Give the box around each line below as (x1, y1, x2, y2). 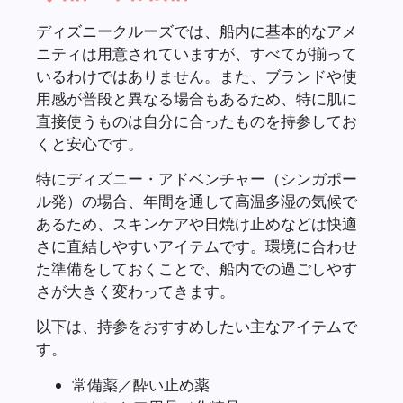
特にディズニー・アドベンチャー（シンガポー (36, 168, 357, 188)
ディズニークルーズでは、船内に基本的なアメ (36, 21, 357, 40)
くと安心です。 (36, 133, 143, 153)
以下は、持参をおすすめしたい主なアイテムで (36, 317, 357, 336)
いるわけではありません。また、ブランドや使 (36, 66, 357, 85)
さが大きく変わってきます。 (36, 281, 235, 300)
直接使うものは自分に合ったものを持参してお (36, 111, 357, 130)
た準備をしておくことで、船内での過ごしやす (36, 258, 357, 278)
